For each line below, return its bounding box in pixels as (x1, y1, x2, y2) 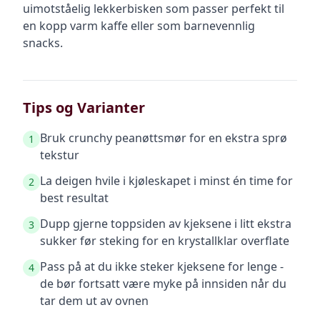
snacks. (23, 35, 63, 51)
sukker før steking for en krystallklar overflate (40, 233, 289, 249)
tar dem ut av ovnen (40, 293, 149, 309)
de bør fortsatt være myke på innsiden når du (40, 276, 286, 291)
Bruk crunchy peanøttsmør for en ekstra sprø (40, 130, 287, 146)
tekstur (40, 147, 79, 163)
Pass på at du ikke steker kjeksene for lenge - (40, 259, 284, 274)
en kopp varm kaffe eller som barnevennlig (23, 18, 255, 34)
